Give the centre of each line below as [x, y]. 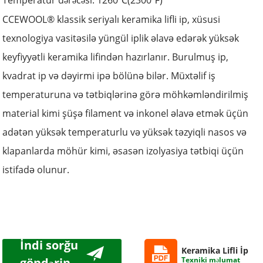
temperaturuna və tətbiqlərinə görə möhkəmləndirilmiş [126, 95]
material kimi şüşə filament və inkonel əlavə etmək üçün [126, 113]
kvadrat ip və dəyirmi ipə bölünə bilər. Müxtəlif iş [109, 76]
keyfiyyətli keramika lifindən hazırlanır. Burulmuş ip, [116, 57]
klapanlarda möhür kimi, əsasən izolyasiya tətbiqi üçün [123, 151]
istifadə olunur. [36, 170]
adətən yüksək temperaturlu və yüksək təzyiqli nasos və [125, 132]
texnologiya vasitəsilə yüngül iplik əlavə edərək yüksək [121, 38]
